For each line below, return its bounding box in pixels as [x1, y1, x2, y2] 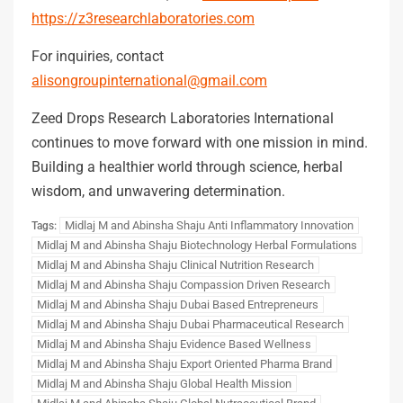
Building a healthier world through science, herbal [31, 157, 343, 175]
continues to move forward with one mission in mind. [31, 133, 368, 151]
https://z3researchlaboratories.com [31, 9, 255, 27]
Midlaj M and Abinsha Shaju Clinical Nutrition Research [37, 257, 314, 272]
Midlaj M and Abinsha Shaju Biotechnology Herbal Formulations [37, 237, 357, 252]
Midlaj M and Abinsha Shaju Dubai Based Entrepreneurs [37, 297, 318, 311]
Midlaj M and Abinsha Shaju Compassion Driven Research [37, 277, 330, 291]
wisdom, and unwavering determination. [31, 182, 285, 200]
